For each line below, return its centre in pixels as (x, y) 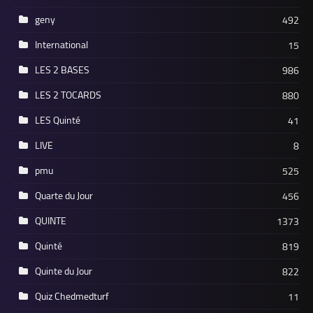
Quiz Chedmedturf (72, 296)
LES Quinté (58, 120)
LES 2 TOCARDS (68, 95)
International (61, 44)
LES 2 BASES (62, 70)
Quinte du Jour (64, 271)
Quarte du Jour (64, 195)
